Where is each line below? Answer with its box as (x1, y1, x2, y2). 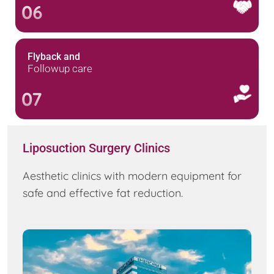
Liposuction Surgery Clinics (23, 141, 170, 155)
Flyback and (28, 51, 80, 62)
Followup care (28, 62, 92, 75)
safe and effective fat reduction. (23, 186, 183, 200)
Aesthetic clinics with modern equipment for (23, 169, 242, 183)
